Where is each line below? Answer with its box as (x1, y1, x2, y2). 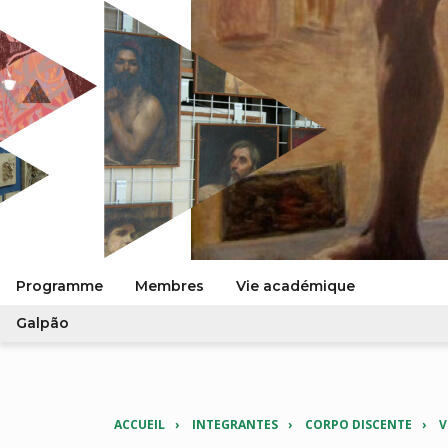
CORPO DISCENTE (305, 416, 412, 433)
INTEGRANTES (192, 416, 278, 433)
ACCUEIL (114, 416, 165, 433)
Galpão (16, 314, 69, 332)
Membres (135, 277, 204, 295)
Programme (16, 277, 103, 295)
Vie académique (236, 277, 355, 295)
